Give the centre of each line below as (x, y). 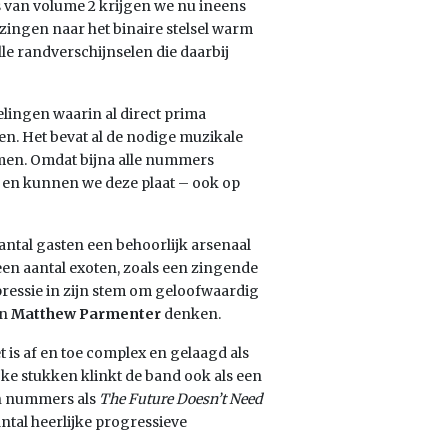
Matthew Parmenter (86, 314)
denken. (191, 314)
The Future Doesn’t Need (180, 399)
